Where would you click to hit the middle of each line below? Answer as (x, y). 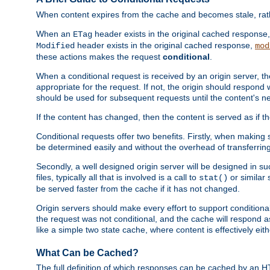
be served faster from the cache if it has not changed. (138, 188)
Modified (55, 46)
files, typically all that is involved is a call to (118, 177)
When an (55, 33)
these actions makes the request (99, 56)
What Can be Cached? (87, 253)
